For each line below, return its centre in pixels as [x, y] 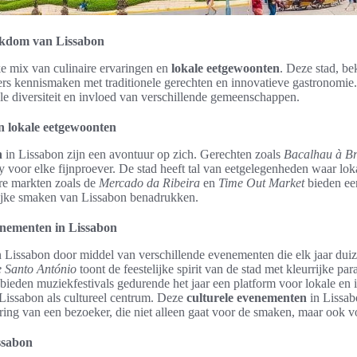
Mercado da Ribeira [149, 183]
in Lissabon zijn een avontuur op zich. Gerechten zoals [143, 154]
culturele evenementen [247, 298]
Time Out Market [261, 183]
